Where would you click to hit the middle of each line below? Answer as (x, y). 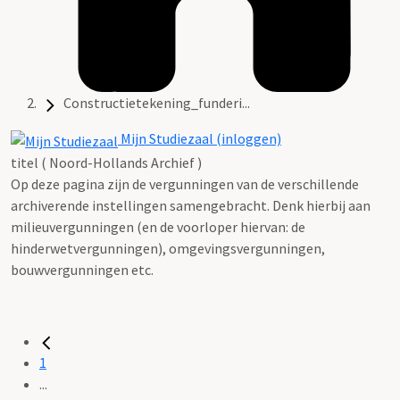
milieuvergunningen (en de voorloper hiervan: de (158, 226)
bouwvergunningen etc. (82, 269)
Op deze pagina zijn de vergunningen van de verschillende (185, 183)
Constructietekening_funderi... (157, 103)
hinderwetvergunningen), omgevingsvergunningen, (168, 248)
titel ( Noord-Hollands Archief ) (106, 162)
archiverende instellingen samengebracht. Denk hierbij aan (191, 205)
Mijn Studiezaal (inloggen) (200, 139)
